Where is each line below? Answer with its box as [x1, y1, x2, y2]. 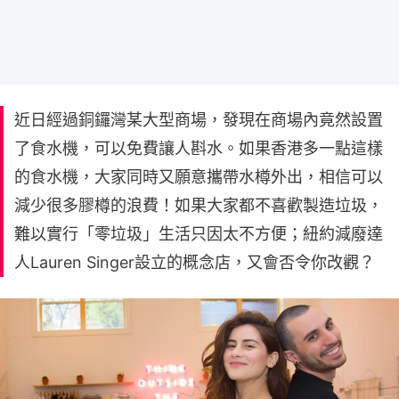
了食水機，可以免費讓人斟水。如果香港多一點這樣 [14, 138, 383, 158]
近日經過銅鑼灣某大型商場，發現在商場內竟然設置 [14, 110, 383, 129]
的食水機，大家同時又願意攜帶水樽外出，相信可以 [14, 167, 383, 186]
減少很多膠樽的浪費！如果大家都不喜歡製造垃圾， [14, 195, 383, 215]
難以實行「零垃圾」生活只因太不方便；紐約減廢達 [14, 224, 383, 243]
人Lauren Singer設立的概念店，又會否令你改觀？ [14, 252, 375, 272]
